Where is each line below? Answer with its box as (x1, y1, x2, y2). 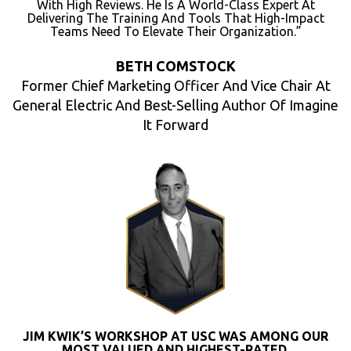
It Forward (143, 117, 208, 133)
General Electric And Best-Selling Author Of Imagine (13, 97, 338, 114)
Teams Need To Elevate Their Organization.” (49, 24, 302, 39)
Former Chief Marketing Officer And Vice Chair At (20, 78, 331, 94)
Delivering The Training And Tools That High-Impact (27, 11, 324, 26)
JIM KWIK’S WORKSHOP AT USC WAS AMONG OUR (23, 329, 328, 344)
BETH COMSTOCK (115, 58, 236, 74)
